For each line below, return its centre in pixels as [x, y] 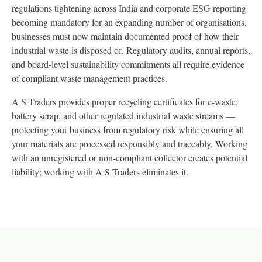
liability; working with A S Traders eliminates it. [100, 172]
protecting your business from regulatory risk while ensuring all [128, 130]
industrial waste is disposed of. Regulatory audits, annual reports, [131, 50]
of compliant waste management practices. [89, 78]
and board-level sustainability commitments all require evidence [128, 64]
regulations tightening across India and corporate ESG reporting [129, 8]
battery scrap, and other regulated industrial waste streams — [123, 116]
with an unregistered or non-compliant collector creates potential [130, 158]
